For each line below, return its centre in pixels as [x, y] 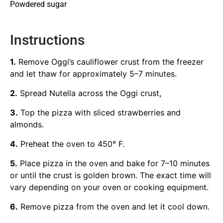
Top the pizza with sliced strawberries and [99, 113]
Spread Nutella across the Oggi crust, [89, 93]
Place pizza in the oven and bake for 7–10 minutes [113, 164]
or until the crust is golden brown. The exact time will [111, 175]
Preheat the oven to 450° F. [71, 144]
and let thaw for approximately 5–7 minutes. [93, 74]
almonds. [27, 125]
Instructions [47, 40]
